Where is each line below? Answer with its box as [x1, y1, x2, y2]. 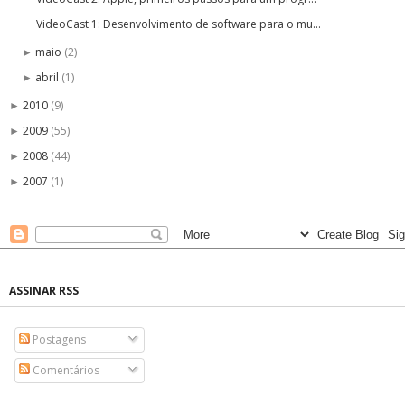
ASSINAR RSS [9, 283, 79, 298]
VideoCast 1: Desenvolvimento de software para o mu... [35, 16, 321, 32]
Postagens [30, 332, 86, 347]
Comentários [30, 363, 99, 378]
